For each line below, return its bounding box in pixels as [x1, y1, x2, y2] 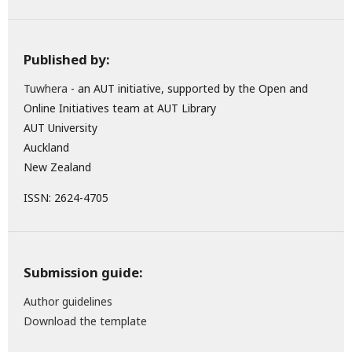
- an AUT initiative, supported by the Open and [68, 81, 308, 97]
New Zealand [24, 159, 91, 175]
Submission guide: [24, 262, 142, 281]
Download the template [24, 313, 147, 328]
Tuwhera [24, 81, 68, 97]
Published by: [24, 50, 109, 69]
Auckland [24, 140, 69, 156]
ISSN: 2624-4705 [24, 190, 108, 206]
